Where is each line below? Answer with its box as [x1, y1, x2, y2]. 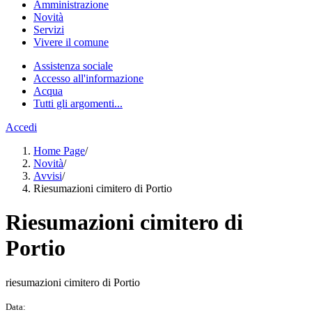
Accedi [6, 121, 37, 133]
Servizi [33, 24, 64, 36]
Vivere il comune [33, 36, 109, 48]
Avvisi [33, 170, 62, 182]
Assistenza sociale [33, 60, 113, 72]
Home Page [33, 145, 85, 157]
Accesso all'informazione [33, 72, 143, 84]
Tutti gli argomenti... [33, 97, 123, 109]
